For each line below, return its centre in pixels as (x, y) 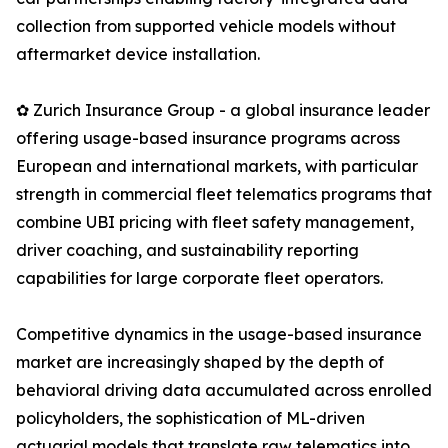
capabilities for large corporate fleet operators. (199, 278)
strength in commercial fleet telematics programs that (224, 194)
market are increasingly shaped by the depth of (200, 362)
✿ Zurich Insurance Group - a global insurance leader (223, 110)
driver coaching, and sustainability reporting (187, 250)
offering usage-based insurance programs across (208, 138)
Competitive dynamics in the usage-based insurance (219, 334)
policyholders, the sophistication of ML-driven (190, 418)
